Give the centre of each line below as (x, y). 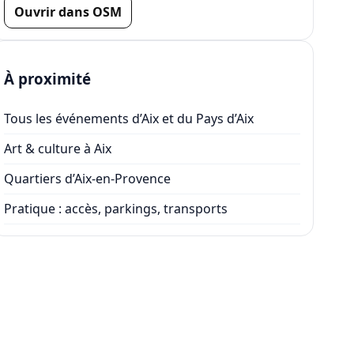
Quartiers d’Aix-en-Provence (88, 179)
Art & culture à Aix (58, 149)
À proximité (48, 78)
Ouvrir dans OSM (68, 12)
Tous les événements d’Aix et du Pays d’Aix (129, 119)
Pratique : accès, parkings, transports (116, 209)
